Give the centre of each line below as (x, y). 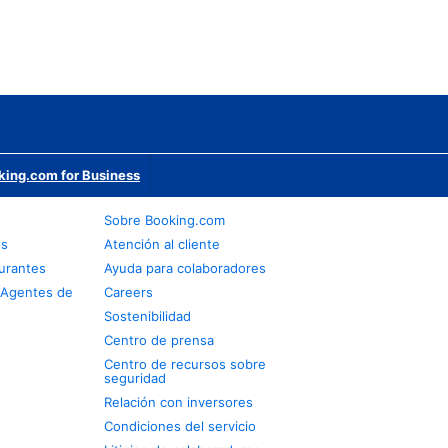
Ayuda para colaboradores (185, 268)
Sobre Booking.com (165, 220)
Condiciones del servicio (180, 426)
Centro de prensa (159, 340)
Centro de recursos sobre (185, 364)
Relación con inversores (179, 402)
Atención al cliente (162, 244)
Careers (129, 292)
